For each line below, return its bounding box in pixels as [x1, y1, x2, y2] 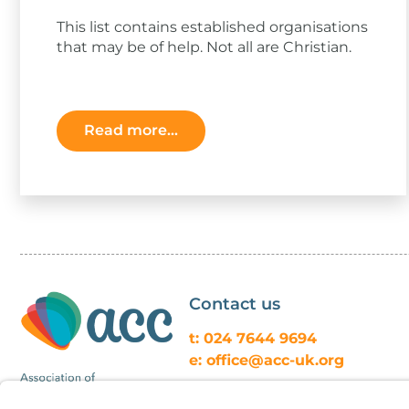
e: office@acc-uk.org [189, 351, 345, 369]
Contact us [189, 293, 281, 314]
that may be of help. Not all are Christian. [57, 37, 351, 56]
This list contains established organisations [57, 17, 368, 36]
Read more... [84, 121, 178, 140]
